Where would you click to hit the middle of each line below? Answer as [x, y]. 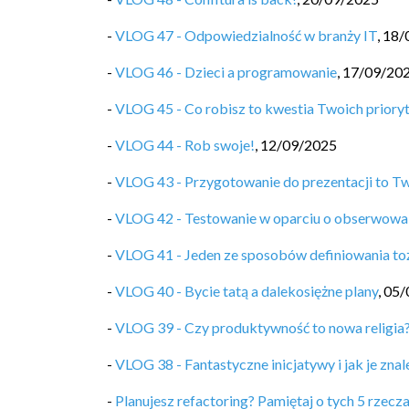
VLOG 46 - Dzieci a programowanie [226, 72]
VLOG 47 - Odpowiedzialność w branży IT [246, 35]
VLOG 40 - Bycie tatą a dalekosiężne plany [246, 291]
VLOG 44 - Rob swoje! [185, 145]
